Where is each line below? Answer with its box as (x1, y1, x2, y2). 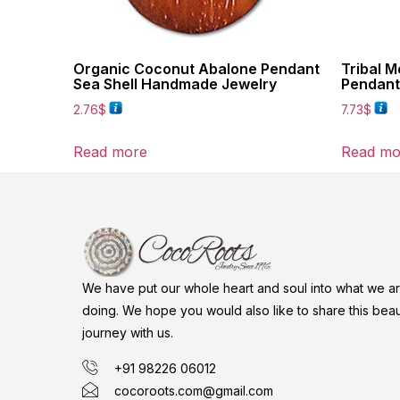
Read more (73, 143, 147, 162)
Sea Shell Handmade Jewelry (73, 74, 277, 93)
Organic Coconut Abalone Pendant (73, 59, 320, 78)
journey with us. (82, 325, 173, 341)
